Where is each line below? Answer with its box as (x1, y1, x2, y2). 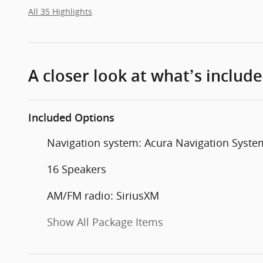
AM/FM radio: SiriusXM (47, 188, 159, 203)
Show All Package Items (47, 215, 163, 230)
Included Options (28, 112, 114, 124)
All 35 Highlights (28, 6, 92, 18)
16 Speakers (47, 162, 106, 177)
